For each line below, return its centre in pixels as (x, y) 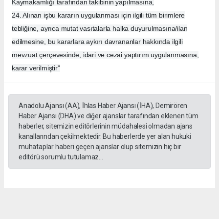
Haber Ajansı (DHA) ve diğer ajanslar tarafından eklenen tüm (109, 116)
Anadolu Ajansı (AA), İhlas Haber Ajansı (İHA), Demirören (103, 106)
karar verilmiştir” (36, 68)
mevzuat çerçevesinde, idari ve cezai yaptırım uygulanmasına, (105, 55)
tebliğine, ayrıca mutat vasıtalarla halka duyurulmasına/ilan (100, 29)
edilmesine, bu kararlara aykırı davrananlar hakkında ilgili (97, 42)
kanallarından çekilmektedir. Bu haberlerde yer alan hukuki (105, 137)
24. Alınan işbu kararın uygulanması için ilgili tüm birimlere (99, 15)
